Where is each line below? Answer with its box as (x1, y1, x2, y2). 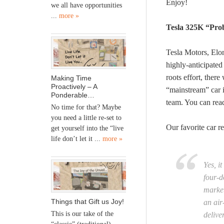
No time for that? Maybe (51, 103, 121, 111)
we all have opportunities (51, 1, 122, 9)
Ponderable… (51, 91, 94, 99)
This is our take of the (51, 209, 113, 217)
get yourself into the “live (51, 124, 123, 132)
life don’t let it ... (51, 135, 102, 143)
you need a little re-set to (51, 114, 121, 122)
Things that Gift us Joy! (51, 197, 124, 205)
